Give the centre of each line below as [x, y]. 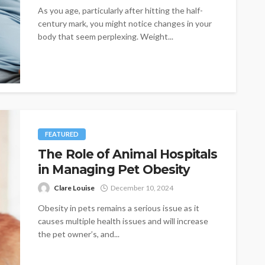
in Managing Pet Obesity [114, 169]
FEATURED [62, 134]
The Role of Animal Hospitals [128, 154]
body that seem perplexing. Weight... [106, 36]
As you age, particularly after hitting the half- [120, 10]
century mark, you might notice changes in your [125, 23]
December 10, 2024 [142, 188]
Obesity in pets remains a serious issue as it [119, 208]
